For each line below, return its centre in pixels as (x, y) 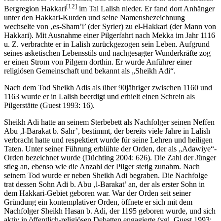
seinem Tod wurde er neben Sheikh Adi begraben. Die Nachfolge (106, 175)
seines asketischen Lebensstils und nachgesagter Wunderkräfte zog (107, 53)
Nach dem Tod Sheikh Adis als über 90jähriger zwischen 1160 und (108, 87)
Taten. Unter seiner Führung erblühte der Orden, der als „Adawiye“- (110, 148)
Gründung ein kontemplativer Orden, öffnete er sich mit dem (98, 202)
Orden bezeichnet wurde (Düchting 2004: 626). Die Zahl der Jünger (110, 157)
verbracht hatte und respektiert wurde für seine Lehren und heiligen (108, 140)
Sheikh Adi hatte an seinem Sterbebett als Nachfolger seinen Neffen (109, 122)
